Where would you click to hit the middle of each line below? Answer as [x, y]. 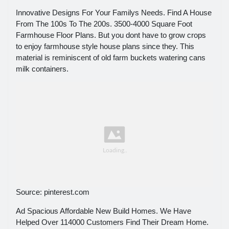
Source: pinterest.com [53, 192]
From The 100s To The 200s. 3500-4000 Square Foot [104, 24]
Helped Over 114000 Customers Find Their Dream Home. [112, 222]
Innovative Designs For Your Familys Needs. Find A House [114, 13]
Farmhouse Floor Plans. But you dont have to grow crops [111, 35]
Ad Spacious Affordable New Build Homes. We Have [104, 211]
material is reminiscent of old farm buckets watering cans [111, 58]
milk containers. [42, 69]
